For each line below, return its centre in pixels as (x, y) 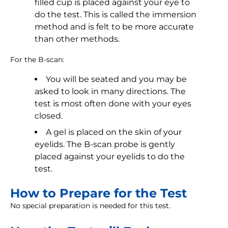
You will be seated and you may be (116, 79)
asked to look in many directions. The (110, 92)
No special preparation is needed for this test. (90, 206)
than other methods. (77, 39)
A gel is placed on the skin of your (114, 132)
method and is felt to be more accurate (114, 27)
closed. (49, 116)
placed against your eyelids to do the (110, 157)
